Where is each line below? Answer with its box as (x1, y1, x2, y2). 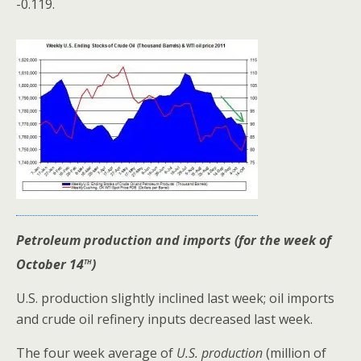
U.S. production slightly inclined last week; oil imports (16, 288, 334, 307)
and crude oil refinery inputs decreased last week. (16, 309, 313, 328)
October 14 (16, 255, 84, 273)
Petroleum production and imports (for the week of (16, 230, 331, 249)
